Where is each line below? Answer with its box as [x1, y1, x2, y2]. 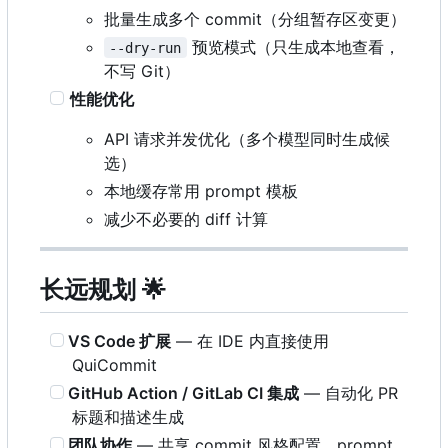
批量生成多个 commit [104, 8, 262, 29]
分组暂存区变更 [278, 8, 390, 29]
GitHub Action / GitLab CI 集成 [68, 382, 300, 403]
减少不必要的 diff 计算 [104, 208, 268, 229]
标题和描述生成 [72, 406, 184, 427]
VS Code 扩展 [68, 330, 172, 351]
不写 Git [104, 60, 164, 81]
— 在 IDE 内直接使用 [171, 330, 330, 351]
